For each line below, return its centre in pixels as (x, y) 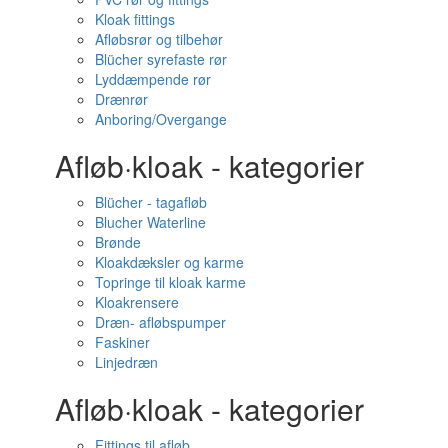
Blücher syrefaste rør (161, 59)
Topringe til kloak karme (170, 282)
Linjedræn (126, 362)
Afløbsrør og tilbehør (159, 39)
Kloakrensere (137, 302)
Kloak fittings (135, 19)
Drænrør (121, 99)
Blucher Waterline (150, 222)
